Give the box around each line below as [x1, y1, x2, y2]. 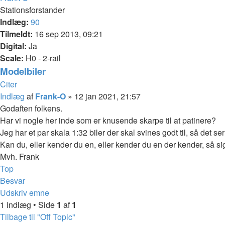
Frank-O [35, 90, 66, 102]
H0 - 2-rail [24, 52, 61, 64]
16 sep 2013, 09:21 [33, 28, 103, 40]
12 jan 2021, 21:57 [74, 90, 141, 102]
